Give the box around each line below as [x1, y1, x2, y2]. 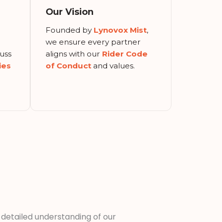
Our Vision [46, 6, 94, 17]
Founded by [46, 25, 94, 35]
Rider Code [102, 49, 148, 58]
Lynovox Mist [94, 25, 147, 35]
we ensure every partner [46, 37, 141, 47]
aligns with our [46, 49, 102, 58]
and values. [91, 60, 135, 70]
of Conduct [46, 60, 91, 70]
